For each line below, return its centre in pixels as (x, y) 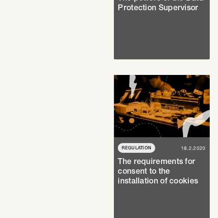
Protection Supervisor (158, 8)
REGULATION (137, 148)
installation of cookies (158, 181)
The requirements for (157, 161)
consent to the (144, 171)
